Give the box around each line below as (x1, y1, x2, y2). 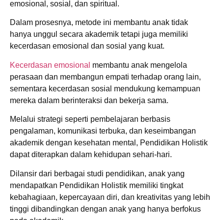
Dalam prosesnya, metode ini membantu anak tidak (10, 18, 188, 27)
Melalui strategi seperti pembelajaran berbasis (10, 115, 170, 124)
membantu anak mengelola (90, 60, 187, 69)
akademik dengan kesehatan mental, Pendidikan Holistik (10, 138, 208, 147)
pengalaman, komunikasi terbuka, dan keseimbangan (10, 127, 196, 136)
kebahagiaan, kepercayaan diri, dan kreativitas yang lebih (10, 192, 210, 201)
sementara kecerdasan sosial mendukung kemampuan (10, 84, 200, 93)
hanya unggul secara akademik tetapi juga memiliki (10, 30, 188, 39)
